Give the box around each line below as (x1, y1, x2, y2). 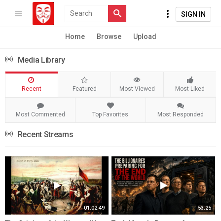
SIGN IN (181, 10, 206, 18)
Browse (96, 33, 121, 40)
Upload (133, 33, 156, 40)
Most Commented (15, 111, 65, 118)
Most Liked (175, 85, 205, 92)
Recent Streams (17, 130, 74, 139)
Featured (72, 85, 97, 92)
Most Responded (157, 111, 204, 118)
